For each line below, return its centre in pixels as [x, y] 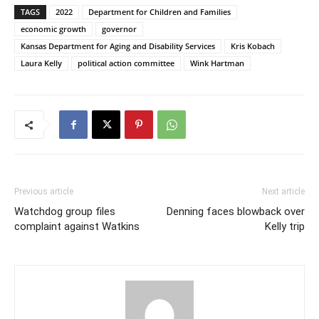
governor [119, 29]
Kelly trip [285, 226]
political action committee [126, 63]
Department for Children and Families [159, 12]
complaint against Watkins [77, 226]
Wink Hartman [217, 63]
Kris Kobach [253, 46]
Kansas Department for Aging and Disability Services [118, 46]
